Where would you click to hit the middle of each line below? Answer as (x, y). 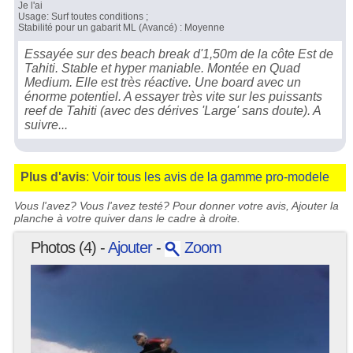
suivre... (46, 124)
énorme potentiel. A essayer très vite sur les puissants (174, 96)
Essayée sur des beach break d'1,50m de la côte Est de (179, 54)
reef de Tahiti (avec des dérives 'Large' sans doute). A (173, 110)
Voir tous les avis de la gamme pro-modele (211, 177)
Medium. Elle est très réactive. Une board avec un (163, 82)
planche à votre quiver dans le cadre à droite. (127, 218)
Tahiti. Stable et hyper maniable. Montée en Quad (163, 68)
